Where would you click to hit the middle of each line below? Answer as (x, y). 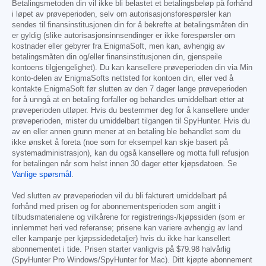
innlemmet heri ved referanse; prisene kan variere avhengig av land (127, 228)
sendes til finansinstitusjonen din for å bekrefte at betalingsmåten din (130, 25)
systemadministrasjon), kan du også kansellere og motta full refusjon (130, 153)
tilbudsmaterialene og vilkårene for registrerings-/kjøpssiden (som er (128, 218)
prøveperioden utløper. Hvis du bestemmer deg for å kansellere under (131, 111)
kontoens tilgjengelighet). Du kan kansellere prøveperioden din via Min (132, 68)
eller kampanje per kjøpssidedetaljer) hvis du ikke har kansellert (121, 239)
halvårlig (215, 250)
